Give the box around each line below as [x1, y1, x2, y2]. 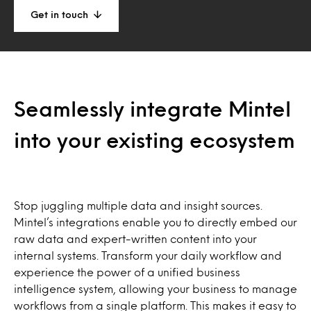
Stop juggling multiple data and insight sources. [14, 201, 262, 210]
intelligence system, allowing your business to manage [14, 284, 297, 293]
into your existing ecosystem [14, 131, 295, 148]
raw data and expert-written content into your [14, 234, 257, 243]
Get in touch [31, 10, 88, 18]
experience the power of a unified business [14, 267, 240, 276]
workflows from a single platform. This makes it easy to [14, 301, 296, 310]
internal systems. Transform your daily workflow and [14, 251, 282, 260]
